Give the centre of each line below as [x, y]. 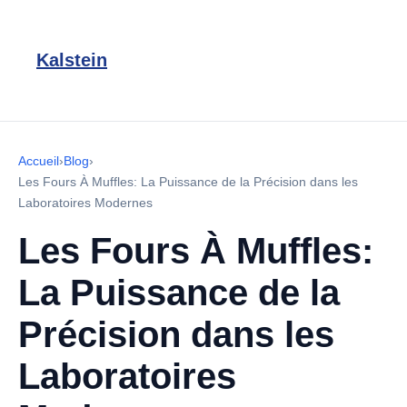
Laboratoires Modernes [85, 203]
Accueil [39, 161]
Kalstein [72, 60]
